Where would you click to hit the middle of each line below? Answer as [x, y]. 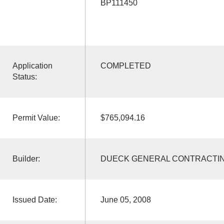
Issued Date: [34, 199]
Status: [24, 76]
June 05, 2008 [125, 199]
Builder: [26, 158]
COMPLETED [125, 65]
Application [32, 65]
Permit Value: [36, 117]
